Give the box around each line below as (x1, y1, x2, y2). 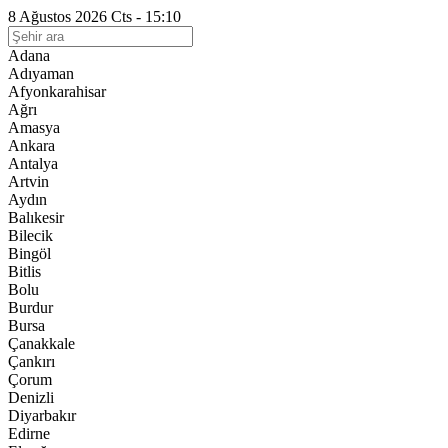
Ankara (8, 137, 55, 154)
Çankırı (8, 353, 55, 370)
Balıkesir (8, 209, 64, 226)
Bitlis (8, 263, 41, 280)
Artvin (8, 173, 49, 190)
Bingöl (8, 245, 51, 262)
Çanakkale (8, 335, 75, 352)
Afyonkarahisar (8, 83, 106, 100)
